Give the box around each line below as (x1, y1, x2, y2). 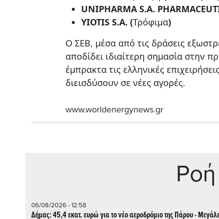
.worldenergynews (84, 104, 153, 115)
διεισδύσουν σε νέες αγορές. (66, 76, 185, 88)
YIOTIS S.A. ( (81, 16, 133, 28)
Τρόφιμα (133, 16, 168, 28)
